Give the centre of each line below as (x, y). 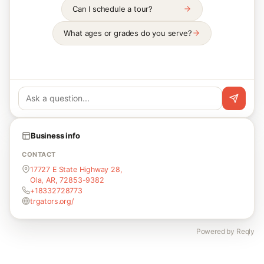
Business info (55, 135)
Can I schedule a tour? (113, 9)
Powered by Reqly (225, 231)
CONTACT (39, 154)
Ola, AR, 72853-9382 (67, 180)
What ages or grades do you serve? (128, 33)
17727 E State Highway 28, (76, 169)
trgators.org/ (52, 201)
